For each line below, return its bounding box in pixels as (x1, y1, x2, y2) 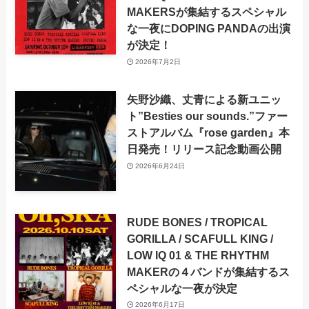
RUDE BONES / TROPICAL (126, 215, 268, 228)
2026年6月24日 (135, 161, 186, 170)
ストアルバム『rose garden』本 (126, 126, 290, 139)
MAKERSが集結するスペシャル (126, 6, 286, 19)
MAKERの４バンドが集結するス (126, 265, 290, 278)
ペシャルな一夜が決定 (126, 281, 237, 295)
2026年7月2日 (135, 57, 181, 66)
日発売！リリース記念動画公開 (126, 143, 281, 156)
